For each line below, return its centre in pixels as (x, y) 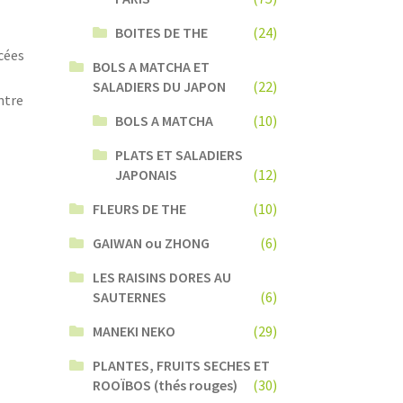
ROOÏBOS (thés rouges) (165, 385)
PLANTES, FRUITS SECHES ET (181, 365)
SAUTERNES (129, 296)
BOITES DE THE (162, 32)
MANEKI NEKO (134, 331)
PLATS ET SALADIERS (179, 154)
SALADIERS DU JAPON (159, 86)
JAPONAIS (147, 174)
